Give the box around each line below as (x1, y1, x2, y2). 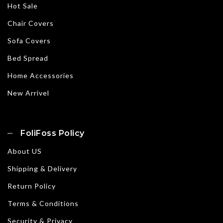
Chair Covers (7, 19, 54, 28)
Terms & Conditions (7, 199, 79, 208)
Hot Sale (7, 1, 38, 10)
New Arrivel (7, 89, 49, 98)
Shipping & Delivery (7, 164, 77, 173)
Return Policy (7, 182, 56, 191)
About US (7, 147, 42, 156)
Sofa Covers (7, 36, 51, 45)
